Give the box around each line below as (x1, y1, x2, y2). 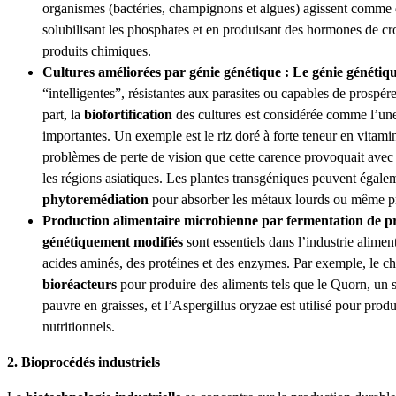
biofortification (84, 106, 176, 123)
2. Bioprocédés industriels (7, 354, 160, 371)
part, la (42, 106, 84, 123)
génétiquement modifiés (42, 233, 187, 250)
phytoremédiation (42, 191, 148, 208)
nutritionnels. (42, 318, 115, 335)
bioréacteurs (42, 276, 117, 293)
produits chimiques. (42, 42, 151, 59)
